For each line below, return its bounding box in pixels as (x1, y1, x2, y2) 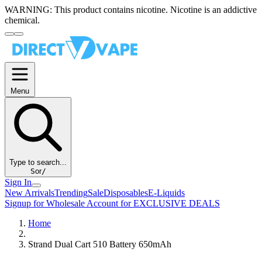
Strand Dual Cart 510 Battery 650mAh (28, 239, 171, 249)
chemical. (5, 15, 40, 25)
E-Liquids (148, 188, 185, 198)
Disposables (104, 188, 148, 198)
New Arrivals (5, 188, 54, 198)
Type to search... (9, 158, 67, 167)
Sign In (5, 177, 32, 187)
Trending (54, 188, 88, 198)
